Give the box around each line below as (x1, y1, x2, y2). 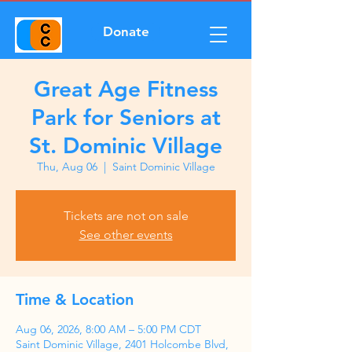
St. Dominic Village (29, 132, 222, 159)
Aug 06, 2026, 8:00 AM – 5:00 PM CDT (16, 322, 201, 336)
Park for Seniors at (31, 104, 221, 130)
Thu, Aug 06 (36, 159, 97, 174)
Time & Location (16, 290, 134, 309)
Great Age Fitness (34, 75, 218, 102)
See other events (79, 227, 173, 242)
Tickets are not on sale (63, 208, 189, 223)
